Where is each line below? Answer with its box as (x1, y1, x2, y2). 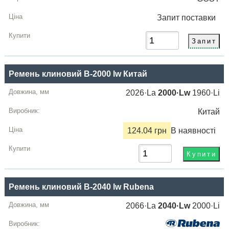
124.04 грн (127, 126, 167, 135)
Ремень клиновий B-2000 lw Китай (9, 70, 148, 79)
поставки (181, 13, 220, 22)
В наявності (171, 126, 216, 135)
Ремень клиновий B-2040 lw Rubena (9, 182, 154, 192)
